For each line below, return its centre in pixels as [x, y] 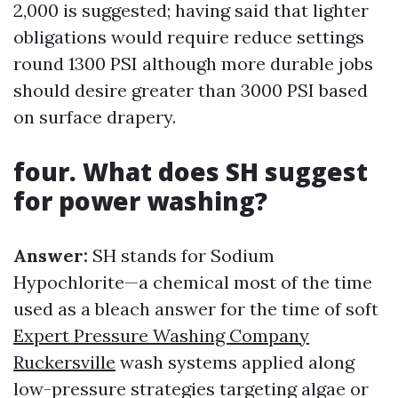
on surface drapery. [95, 117]
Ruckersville [64, 362]
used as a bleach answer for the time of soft [196, 309]
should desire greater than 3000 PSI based [191, 90]
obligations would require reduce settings [189, 37]
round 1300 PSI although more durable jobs [193, 64]
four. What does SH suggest [191, 171]
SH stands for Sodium [181, 255]
